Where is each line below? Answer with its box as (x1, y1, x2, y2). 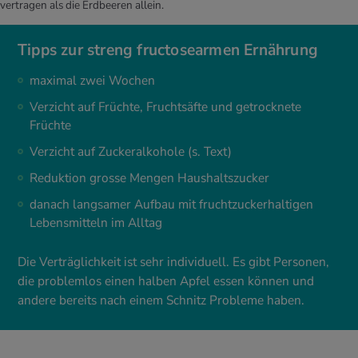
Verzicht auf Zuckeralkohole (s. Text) (30, 143, 232, 161)
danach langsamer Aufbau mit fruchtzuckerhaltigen (30, 196, 313, 214)
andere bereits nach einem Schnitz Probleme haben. (18, 292, 304, 310)
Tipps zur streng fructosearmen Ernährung (18, 39, 318, 62)
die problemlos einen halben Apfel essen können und (18, 272, 314, 291)
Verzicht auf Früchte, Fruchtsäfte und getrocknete (30, 98, 301, 117)
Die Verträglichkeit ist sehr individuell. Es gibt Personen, (18, 253, 329, 272)
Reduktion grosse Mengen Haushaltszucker (30, 169, 269, 188)
